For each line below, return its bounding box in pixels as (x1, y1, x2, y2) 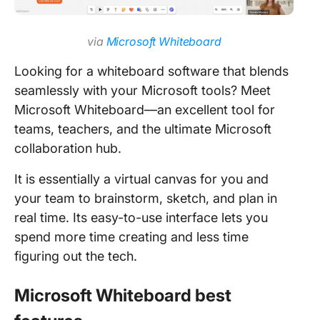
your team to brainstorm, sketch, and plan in (14, 191, 277, 206)
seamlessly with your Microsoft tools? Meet (14, 83, 271, 98)
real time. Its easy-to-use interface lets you (14, 210, 268, 225)
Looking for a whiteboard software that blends (14, 64, 289, 79)
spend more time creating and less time (14, 229, 249, 244)
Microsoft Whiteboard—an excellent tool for (14, 102, 275, 117)
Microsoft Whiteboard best (14, 285, 231, 306)
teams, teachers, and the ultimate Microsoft (14, 121, 271, 136)
